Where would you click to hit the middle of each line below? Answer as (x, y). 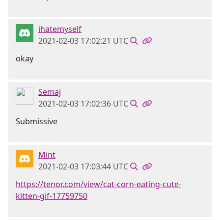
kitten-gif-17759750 (52, 196)
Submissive (37, 121)
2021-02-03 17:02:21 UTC (83, 41)
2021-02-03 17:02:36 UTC (83, 104)
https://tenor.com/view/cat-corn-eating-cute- (98, 184)
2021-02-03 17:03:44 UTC (83, 166)
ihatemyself (60, 29)
